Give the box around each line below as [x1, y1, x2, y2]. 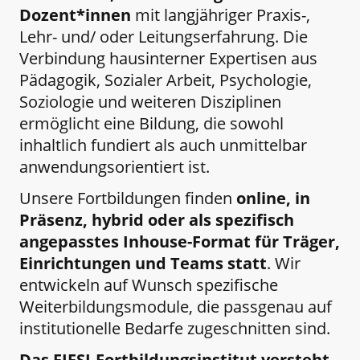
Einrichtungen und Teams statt [19, 252, 267, 275]
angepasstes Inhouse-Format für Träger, [19, 231, 340, 253]
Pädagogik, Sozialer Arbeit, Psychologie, [19, 68, 312, 91]
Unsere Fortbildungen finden [19, 187, 236, 210]
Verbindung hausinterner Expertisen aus [19, 47, 317, 69]
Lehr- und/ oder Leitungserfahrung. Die [19, 25, 308, 47]
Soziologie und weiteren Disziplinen [19, 90, 281, 112]
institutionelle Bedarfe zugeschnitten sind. [19, 317, 330, 340]
